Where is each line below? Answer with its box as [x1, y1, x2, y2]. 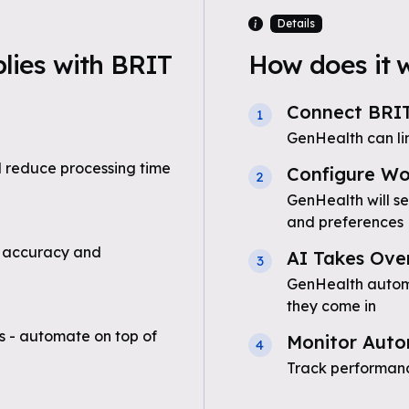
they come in [286, 297, 376, 315]
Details [277, 16, 315, 30]
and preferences [286, 213, 404, 231]
